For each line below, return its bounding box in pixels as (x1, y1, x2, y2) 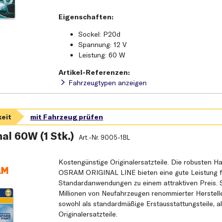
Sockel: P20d (78, 30, 121, 39)
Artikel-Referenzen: (58, 68, 130, 77)
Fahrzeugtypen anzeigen (68, 78, 147, 88)
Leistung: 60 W (78, 51, 126, 60)
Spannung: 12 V (78, 40, 127, 50)
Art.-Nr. (78, 133, 101, 142)
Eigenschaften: (58, 12, 114, 22)
